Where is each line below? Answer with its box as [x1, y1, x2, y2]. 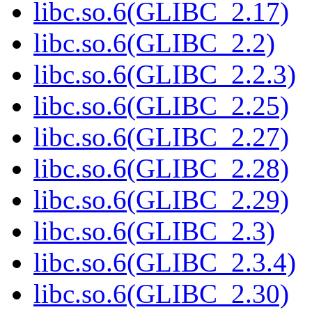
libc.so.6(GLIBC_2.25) [33, 91, 289, 121]
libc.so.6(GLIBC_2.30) [33, 279, 289, 309]
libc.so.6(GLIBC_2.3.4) [33, 247, 296, 278]
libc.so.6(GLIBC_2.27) [33, 122, 289, 153]
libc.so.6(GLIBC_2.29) [33, 185, 289, 215]
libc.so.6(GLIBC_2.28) [33, 153, 289, 184]
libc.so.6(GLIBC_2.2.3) [33, 59, 296, 90]
